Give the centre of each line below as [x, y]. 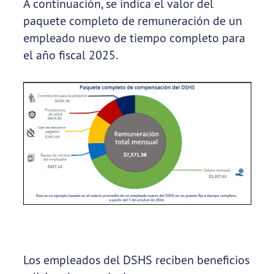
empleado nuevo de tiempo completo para [134, 38]
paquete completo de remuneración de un [132, 21]
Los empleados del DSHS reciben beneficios [136, 260]
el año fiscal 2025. [70, 55]
